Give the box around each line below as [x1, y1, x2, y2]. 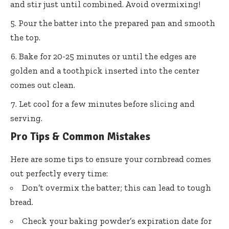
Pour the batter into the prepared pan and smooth [18, 17, 215, 28]
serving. [10, 112, 42, 123]
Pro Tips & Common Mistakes [10, 129, 150, 143]
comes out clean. [10, 79, 75, 90]
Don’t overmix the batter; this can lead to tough [22, 182, 211, 193]
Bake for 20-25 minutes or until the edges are [19, 51, 196, 61]
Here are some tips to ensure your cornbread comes [10, 153, 211, 164]
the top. [10, 32, 40, 42]
